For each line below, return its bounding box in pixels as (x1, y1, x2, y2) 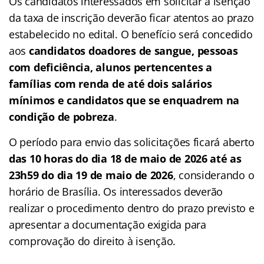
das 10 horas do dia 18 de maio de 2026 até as (9, 151, 242, 166)
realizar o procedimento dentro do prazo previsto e (9, 201, 255, 216)
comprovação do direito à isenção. (9, 234, 176, 249)
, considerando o (173, 168, 255, 183)
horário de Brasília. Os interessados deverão (9, 184, 223, 199)
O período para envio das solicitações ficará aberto (9, 135, 255, 150)
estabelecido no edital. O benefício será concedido (9, 27, 253, 42)
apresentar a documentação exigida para (9, 217, 206, 232)
